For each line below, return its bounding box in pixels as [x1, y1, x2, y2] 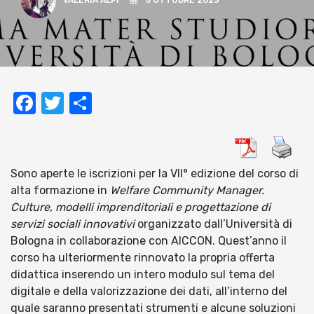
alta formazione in [11, 184, 110, 198]
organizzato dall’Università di [135, 217, 292, 231]
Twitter [64, 90, 138, 117]
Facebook [36, 90, 137, 117]
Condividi [92, 90, 188, 117]
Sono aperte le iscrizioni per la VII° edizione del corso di [11, 167, 299, 181]
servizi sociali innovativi [11, 217, 135, 231]
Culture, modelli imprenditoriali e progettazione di [11, 200, 271, 214]
